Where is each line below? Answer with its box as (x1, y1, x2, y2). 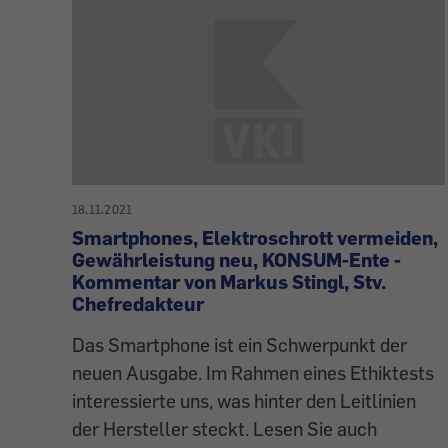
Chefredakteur (72, 291, 204, 315)
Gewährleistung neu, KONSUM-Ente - (72, 247, 401, 271)
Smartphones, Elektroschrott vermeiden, (72, 225, 438, 249)
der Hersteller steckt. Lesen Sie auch (72, 416, 377, 440)
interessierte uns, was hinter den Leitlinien (72, 388, 416, 412)
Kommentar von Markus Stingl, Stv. (72, 269, 386, 293)
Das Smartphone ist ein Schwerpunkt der (72, 332, 407, 356)
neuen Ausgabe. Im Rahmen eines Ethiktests (72, 360, 434, 384)
